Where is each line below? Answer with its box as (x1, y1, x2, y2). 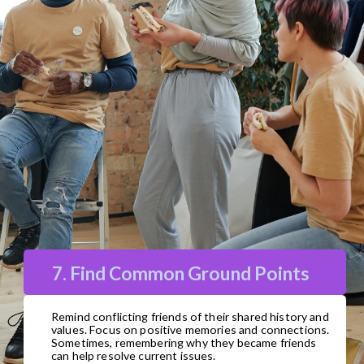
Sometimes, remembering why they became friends (51, 335, 317, 349)
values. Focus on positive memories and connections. (51, 322, 330, 336)
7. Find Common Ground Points (52, 262, 310, 285)
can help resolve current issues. (51, 348, 216, 362)
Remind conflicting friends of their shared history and (51, 309, 329, 323)
